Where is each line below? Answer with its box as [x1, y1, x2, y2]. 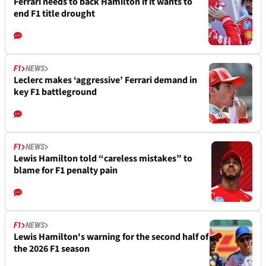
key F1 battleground [14, 85, 97, 99]
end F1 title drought [14, 7, 95, 20]
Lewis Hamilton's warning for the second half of [14, 230, 208, 243]
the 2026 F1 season [14, 242, 90, 255]
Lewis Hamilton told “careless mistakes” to [14, 152, 192, 165]
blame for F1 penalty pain [14, 164, 118, 177]
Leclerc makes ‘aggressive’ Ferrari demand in [14, 74, 197, 87]
